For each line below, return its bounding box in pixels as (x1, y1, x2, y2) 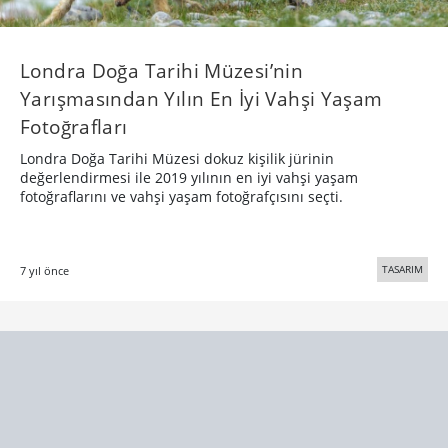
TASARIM (382, 262, 423, 277)
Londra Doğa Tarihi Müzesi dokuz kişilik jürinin (20, 149, 334, 169)
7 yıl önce (20, 263, 69, 279)
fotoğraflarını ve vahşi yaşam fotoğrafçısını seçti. (20, 187, 343, 207)
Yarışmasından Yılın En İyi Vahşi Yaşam (20, 85, 383, 113)
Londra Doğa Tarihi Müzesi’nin (20, 57, 304, 85)
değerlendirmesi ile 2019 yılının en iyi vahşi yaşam (20, 168, 358, 188)
